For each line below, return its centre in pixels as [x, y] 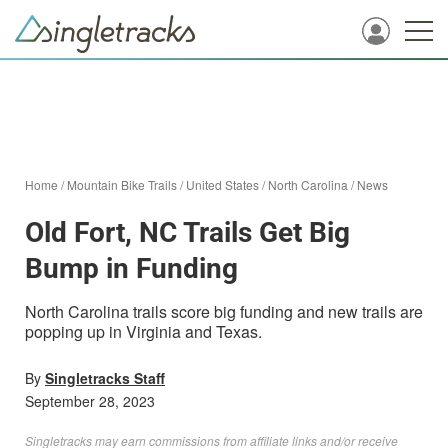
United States [222, 184]
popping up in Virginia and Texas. [143, 331]
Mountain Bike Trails [122, 184]
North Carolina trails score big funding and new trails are [224, 311]
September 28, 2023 [90, 401]
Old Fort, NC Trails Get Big [187, 232]
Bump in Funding [131, 268]
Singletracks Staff [105, 378]
